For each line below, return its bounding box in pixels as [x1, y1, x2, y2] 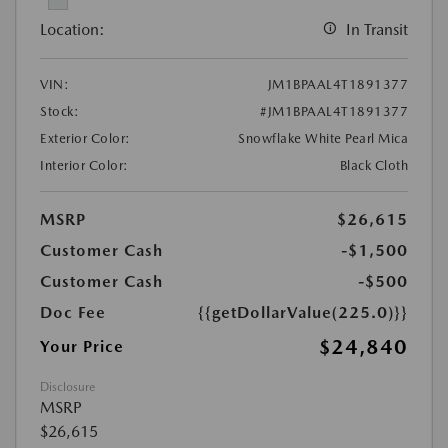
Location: [40, 20, 105, 40]
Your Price [40, 337, 124, 357]
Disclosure [40, 380, 95, 395]
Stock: [40, 104, 79, 120]
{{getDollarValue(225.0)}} [198, 303, 408, 323]
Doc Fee [40, 303, 106, 323]
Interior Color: [40, 158, 129, 174]
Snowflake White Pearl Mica [238, 131, 408, 147]
